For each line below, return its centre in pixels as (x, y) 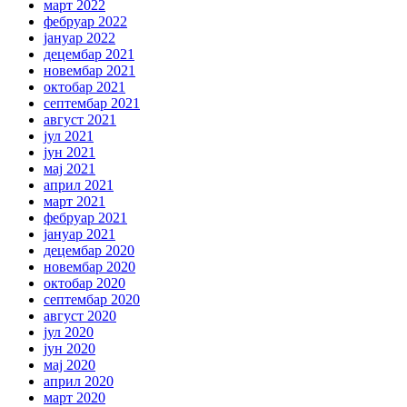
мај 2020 (69, 364)
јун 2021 (69, 152)
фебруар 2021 (85, 217)
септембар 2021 (92, 103)
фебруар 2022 (85, 21)
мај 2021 (69, 168)
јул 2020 (69, 332)
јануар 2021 (79, 233)
